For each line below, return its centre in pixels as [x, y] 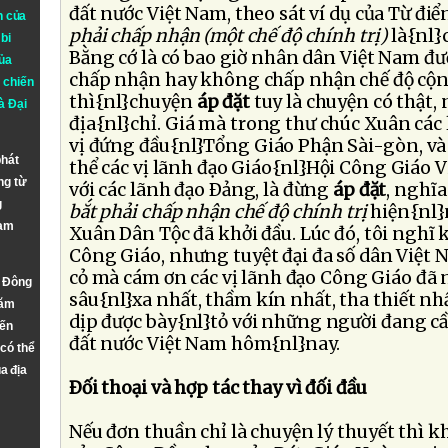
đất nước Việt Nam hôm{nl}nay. [204, 344]
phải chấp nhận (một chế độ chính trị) [230, 36]
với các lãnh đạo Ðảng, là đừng [201, 190]
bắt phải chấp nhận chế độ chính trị [220, 212]
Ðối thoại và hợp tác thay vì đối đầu [218, 388]
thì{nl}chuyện [133, 102]
